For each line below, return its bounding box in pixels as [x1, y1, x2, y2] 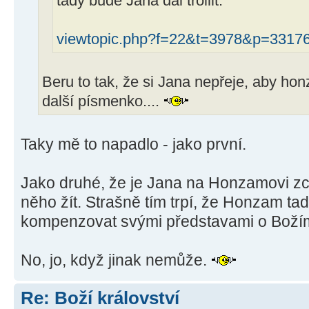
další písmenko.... [42, 93, 163, 110]
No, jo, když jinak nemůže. [21, 251, 211, 270]
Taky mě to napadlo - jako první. [21, 135, 246, 154]
